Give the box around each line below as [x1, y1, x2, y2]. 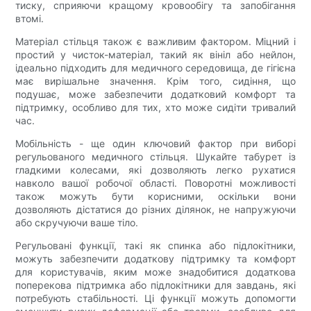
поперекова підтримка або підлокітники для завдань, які [15, 279, 296, 292]
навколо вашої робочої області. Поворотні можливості [15, 177, 296, 190]
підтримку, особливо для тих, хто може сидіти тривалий [15, 101, 296, 114]
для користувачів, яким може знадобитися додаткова [15, 266, 296, 278]
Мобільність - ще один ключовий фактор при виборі [15, 137, 296, 150]
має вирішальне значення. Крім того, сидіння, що [15, 75, 296, 87]
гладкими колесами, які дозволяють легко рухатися [15, 164, 296, 176]
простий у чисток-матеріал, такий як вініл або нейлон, [15, 49, 296, 61]
